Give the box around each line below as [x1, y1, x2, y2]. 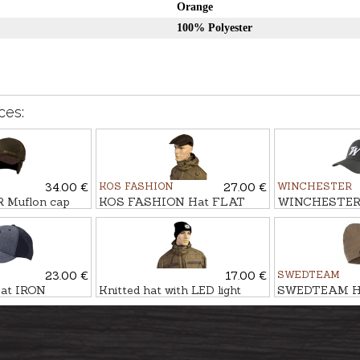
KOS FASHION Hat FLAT [98, 194, 245, 210]
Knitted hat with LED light [98, 283, 241, 298]
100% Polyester [176, 22, 252, 35]
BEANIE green [276, 297, 358, 313]
